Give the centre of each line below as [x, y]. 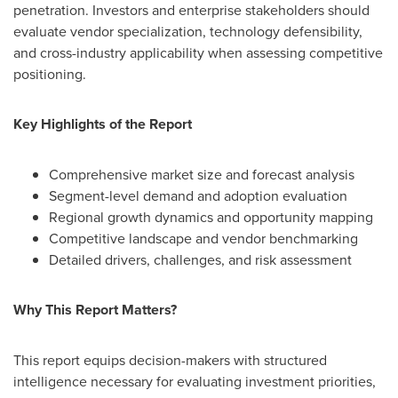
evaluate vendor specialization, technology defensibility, [188, 31]
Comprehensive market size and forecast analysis [202, 174]
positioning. [50, 74]
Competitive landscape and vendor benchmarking [203, 238]
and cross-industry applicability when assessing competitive [198, 52]
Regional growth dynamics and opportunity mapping [211, 217]
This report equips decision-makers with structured [170, 360]
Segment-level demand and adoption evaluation [198, 195]
